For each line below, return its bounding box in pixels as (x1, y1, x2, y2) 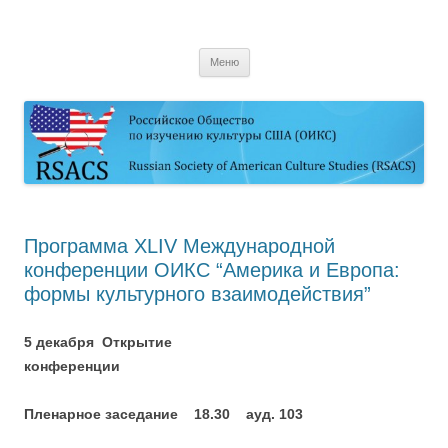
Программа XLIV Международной (24, 235, 335, 258)
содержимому (23, 26, 114, 42)
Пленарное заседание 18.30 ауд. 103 (24, 406, 303, 423)
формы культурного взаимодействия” (24, 283, 371, 306)
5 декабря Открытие (24, 334, 172, 351)
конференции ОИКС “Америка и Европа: (24, 259, 400, 282)
